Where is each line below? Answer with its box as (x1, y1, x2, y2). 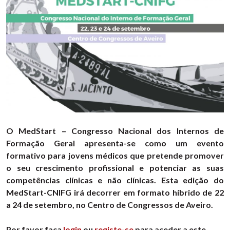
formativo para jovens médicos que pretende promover (6, 150, 224, 161)
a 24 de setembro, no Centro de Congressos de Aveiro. (6, 200, 213, 210)
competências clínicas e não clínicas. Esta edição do (6, 175, 224, 185)
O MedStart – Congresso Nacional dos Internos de (6, 126, 224, 136)
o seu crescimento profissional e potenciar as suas (6, 163, 224, 173)
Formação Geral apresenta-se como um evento (6, 138, 224, 148)
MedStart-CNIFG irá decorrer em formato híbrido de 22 (6, 187, 224, 198)
